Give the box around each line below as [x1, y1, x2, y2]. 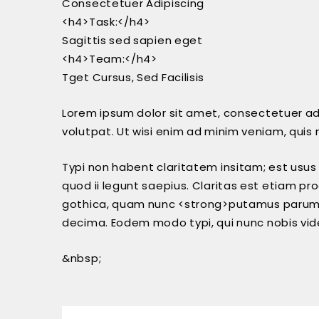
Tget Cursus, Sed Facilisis [62, 70, 205, 85]
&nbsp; [62, 251, 102, 266]
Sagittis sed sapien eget [62, 33, 203, 48]
